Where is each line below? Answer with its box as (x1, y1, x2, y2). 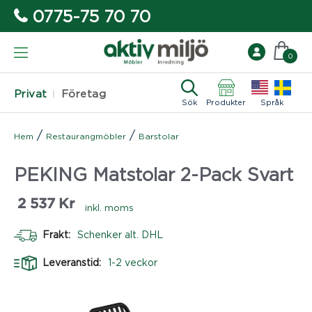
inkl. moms (85, 202, 134, 212)
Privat (14, 88, 47, 100)
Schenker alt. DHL (77, 228, 163, 240)
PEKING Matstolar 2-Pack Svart (14, 164, 293, 184)
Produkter (206, 97, 246, 107)
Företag (61, 88, 107, 100)
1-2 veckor (108, 256, 157, 267)
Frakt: (42, 228, 73, 240)
